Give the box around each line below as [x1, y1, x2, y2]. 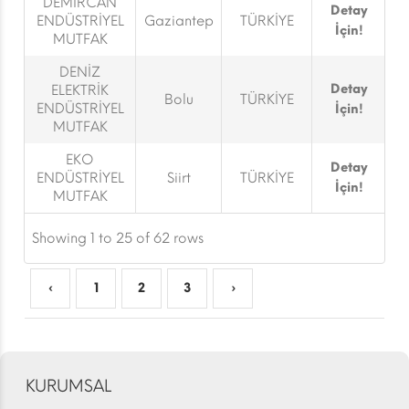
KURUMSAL [26, 376, 111, 396]
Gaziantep [143, 13, 214, 29]
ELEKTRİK [51, 82, 109, 99]
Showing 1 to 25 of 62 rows [32, 230, 204, 246]
